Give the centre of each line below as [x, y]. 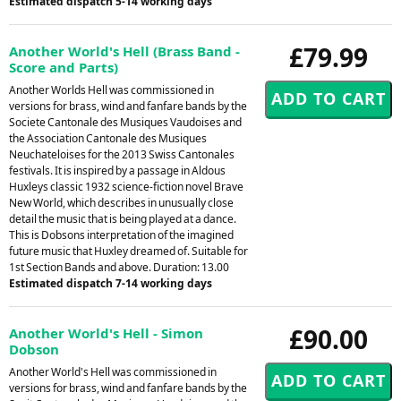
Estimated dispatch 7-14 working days [111, 283]
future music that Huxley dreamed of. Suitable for [128, 251]
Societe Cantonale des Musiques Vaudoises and [125, 122]
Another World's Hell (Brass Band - [124, 51]
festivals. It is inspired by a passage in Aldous [117, 170]
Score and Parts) [64, 67]
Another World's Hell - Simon [106, 333]
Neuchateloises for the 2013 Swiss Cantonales [122, 154]
